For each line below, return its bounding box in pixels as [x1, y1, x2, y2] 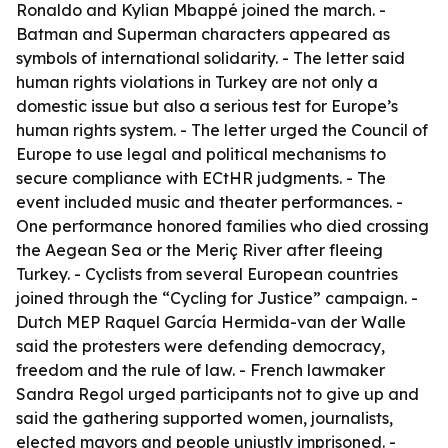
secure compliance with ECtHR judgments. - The [16, 168, 386, 188]
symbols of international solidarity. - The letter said [16, 48, 405, 68]
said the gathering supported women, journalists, [16, 408, 393, 428]
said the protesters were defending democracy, [16, 336, 385, 356]
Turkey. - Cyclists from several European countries [16, 264, 398, 284]
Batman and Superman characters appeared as [16, 24, 390, 44]
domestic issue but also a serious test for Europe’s [16, 96, 398, 116]
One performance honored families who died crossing [16, 216, 429, 236]
